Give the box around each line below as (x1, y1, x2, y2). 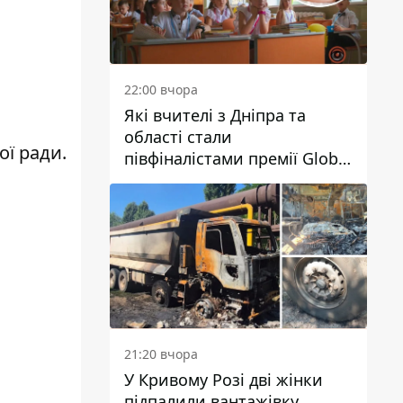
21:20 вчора (124, 345, 198, 363)
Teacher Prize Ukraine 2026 (124, 168, 329, 191)
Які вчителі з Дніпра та (124, 103, 306, 126)
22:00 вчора (124, 80, 198, 98)
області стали (124, 125, 232, 148)
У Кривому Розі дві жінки (124, 368, 323, 390)
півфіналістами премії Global (124, 147, 352, 169)
